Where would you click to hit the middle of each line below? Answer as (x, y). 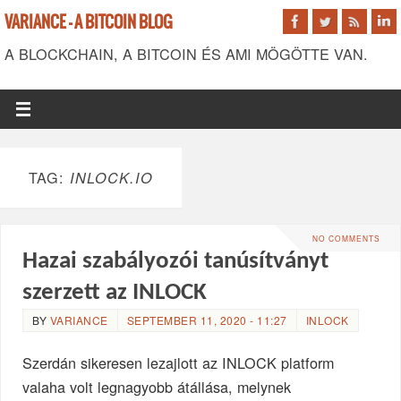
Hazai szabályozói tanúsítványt (176, 262)
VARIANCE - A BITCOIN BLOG (89, 23)
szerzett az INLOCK (115, 294)
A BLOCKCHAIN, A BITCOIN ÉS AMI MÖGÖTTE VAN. (186, 54)
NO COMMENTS (346, 239)
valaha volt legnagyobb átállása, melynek (157, 387)
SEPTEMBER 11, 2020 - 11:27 (207, 320)
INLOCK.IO (111, 178)
